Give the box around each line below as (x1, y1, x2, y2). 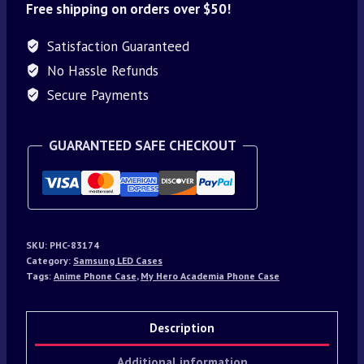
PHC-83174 (50, 238, 99, 251)
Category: (26, 253, 73, 266)
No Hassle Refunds (43, 61, 159, 80)
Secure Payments (43, 85, 149, 104)
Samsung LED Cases (73, 253, 162, 266)
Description (149, 319, 214, 336)
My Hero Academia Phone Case (141, 269, 279, 282)
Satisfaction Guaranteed (43, 37, 190, 55)
